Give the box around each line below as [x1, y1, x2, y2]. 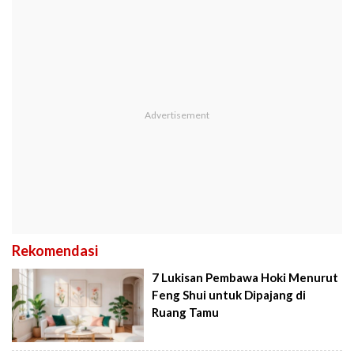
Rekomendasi [12, 241, 98, 259]
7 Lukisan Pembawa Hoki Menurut [152, 269, 339, 284]
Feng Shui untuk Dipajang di [152, 287, 307, 302]
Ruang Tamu [152, 304, 220, 319]
